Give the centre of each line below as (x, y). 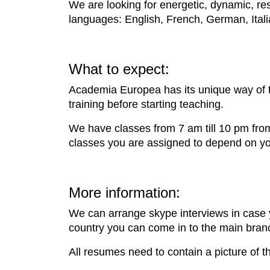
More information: (124, 193)
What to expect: (119, 69)
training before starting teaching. (146, 104)
